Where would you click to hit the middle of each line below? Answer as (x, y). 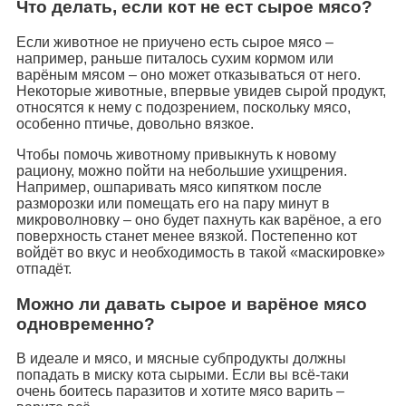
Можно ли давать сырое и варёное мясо (192, 304)
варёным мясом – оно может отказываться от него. (188, 74)
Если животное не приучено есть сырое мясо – (175, 42)
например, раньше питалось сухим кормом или (175, 58)
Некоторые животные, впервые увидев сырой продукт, (201, 91)
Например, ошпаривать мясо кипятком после (169, 187)
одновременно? (86, 324)
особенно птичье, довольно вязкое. (135, 123)
